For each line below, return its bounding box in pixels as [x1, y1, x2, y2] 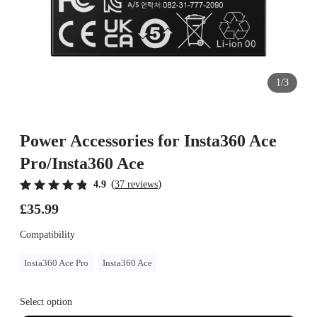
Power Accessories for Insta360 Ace [20, 132, 277, 150]
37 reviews [115, 179, 158, 190]
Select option [20, 296, 72, 307]
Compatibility [20, 229, 75, 240]
